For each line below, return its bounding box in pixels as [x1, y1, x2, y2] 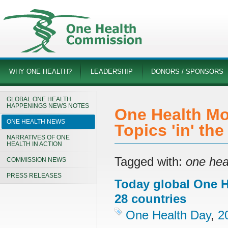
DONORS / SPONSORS [151, 68, 223, 75]
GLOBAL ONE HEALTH [7, 96, 71, 103]
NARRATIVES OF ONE [7, 134, 70, 141]
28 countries [115, 192, 186, 206]
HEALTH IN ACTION [7, 140, 62, 148]
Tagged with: [115, 155, 186, 168]
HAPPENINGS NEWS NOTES [7, 102, 89, 109]
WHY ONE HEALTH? [9, 68, 72, 75]
